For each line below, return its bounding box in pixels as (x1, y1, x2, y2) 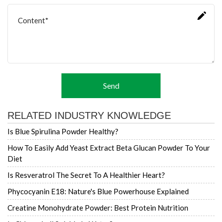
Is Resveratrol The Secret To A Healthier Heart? (7, 170, 165, 179)
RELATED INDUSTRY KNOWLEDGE (7, 110, 171, 121)
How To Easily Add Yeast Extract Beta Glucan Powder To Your (7, 143, 210, 152)
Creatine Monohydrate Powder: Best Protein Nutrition (7, 203, 188, 212)
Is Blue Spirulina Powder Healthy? (7, 126, 118, 136)
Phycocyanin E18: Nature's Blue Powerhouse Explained (7, 186, 189, 196)
